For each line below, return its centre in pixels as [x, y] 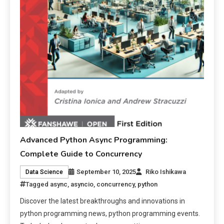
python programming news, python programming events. [110, 213]
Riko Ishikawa [166, 171]
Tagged [38, 184]
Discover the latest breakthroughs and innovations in [103, 201]
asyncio [82, 184]
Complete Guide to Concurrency [81, 154]
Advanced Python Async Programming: [94, 140]
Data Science [44, 172]
